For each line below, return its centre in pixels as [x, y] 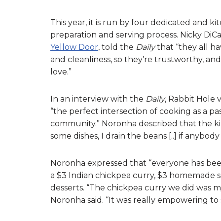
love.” [63, 72]
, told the [117, 47]
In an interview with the [98, 99]
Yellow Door [74, 47]
